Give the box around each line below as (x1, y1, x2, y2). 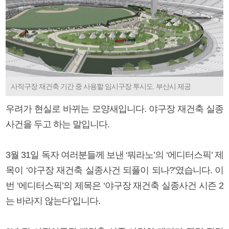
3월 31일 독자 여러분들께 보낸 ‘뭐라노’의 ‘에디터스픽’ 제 (6, 149, 223, 160)
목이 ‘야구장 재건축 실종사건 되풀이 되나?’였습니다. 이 (6, 165, 223, 175)
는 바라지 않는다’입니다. (6, 195, 100, 206)
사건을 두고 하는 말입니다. (6, 119, 109, 129)
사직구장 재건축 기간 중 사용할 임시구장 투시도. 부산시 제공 (11, 82, 191, 90)
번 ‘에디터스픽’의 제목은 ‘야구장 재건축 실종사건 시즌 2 (6, 180, 223, 191)
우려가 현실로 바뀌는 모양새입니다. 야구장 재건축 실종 (6, 103, 223, 114)
